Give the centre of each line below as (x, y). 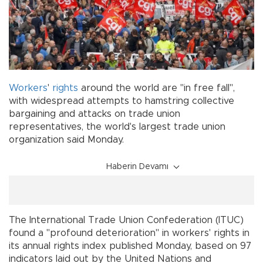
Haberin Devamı (137, 167)
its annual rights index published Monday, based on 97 (130, 246)
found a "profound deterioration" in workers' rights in (129, 233)
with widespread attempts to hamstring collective (122, 101)
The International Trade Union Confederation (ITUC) (126, 220)
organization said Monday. (66, 140)
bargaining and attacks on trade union (95, 114)
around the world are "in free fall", (156, 88)
